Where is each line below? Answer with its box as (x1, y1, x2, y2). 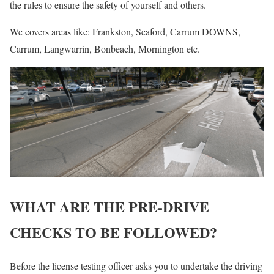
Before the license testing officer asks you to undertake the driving (10, 259, 262, 272)
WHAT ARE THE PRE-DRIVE (10, 195, 209, 217)
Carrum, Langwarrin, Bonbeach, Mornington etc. (10, 42, 200, 55)
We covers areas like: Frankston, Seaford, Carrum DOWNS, (10, 24, 240, 38)
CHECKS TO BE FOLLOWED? (10, 221, 217, 243)
